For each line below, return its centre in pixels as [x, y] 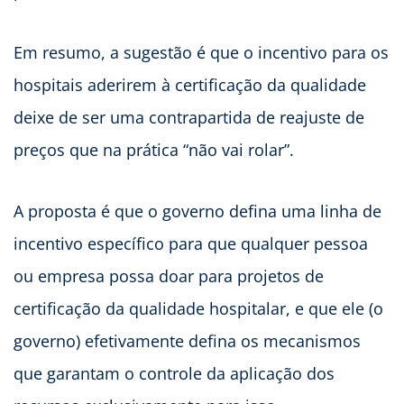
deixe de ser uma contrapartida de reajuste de [189, 118]
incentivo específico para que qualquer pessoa [191, 244]
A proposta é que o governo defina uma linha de [197, 211]
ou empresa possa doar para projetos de [169, 276]
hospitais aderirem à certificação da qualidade [190, 85]
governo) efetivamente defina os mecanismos [187, 341]
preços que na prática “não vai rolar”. [154, 150]
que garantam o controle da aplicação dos [174, 374]
